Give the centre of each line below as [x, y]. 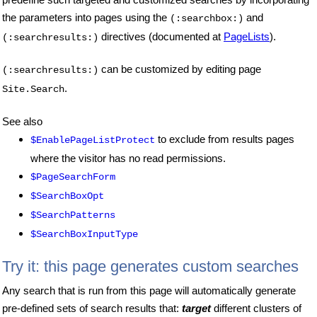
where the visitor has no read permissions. [128, 158]
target [196, 309]
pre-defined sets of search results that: [92, 309]
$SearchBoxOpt [67, 196]
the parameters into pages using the [86, 17]
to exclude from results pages [225, 139]
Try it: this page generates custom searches [150, 267]
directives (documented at [161, 36]
